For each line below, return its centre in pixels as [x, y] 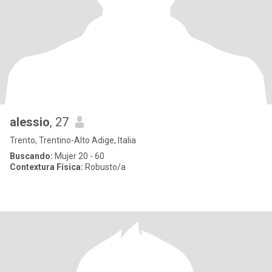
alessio [30, 122]
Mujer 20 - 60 [79, 156]
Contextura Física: [46, 167]
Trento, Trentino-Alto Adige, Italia [73, 140]
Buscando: [31, 156]
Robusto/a [104, 167]
